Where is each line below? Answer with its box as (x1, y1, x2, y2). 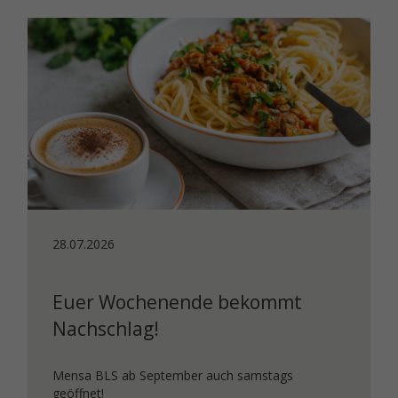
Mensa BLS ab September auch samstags (52, 367, 294, 385)
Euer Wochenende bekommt (52, 290, 303, 315)
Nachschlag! (52, 316, 160, 342)
